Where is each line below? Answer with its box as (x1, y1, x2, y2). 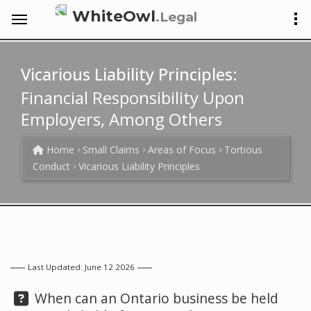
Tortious (224, 143, 262, 156)
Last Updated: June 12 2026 (27, 262, 135, 273)
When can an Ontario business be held (31, 289, 278, 308)
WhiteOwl (72, 7, 155, 26)
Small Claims (83, 143, 140, 156)
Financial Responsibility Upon (21, 86, 244, 109)
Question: (10, 288, 72, 307)
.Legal (155, 9, 197, 25)
